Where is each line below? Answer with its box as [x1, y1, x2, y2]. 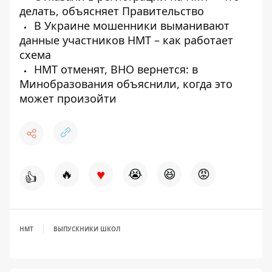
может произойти [19, 91, 117, 106]
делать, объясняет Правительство [19, 4, 204, 18]
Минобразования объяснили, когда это [19, 76, 233, 91]
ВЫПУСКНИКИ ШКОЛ [53, 225, 120, 233]
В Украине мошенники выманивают [31, 18, 229, 33]
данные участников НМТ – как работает [19, 33, 233, 47]
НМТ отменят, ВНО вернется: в [31, 62, 198, 76]
